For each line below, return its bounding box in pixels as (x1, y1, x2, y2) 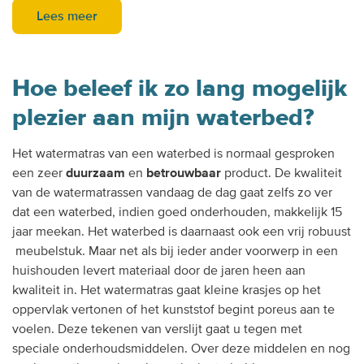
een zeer (12, 165, 66, 182)
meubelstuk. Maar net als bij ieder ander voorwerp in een (12, 243, 338, 260)
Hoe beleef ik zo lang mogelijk (12, 73, 347, 104)
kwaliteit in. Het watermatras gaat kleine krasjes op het (12, 282, 321, 299)
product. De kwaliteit (221, 165, 342, 182)
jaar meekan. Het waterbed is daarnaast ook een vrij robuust (12, 223, 351, 240)
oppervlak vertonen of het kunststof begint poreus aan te (12, 301, 335, 318)
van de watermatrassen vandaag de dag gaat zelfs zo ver (12, 184, 332, 201)
